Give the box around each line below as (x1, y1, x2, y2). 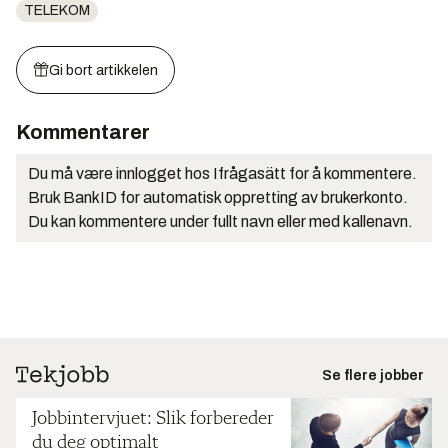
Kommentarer (16, 121, 150, 143)
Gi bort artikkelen (49, 63, 158, 78)
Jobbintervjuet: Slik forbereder (32, 409, 274, 430)
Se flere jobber (322, 368, 424, 383)
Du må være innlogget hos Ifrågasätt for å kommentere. (28, 165, 417, 182)
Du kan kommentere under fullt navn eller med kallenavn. (28, 213, 413, 230)
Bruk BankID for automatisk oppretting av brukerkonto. (28, 189, 408, 206)
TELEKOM (24, 3, 90, 18)
